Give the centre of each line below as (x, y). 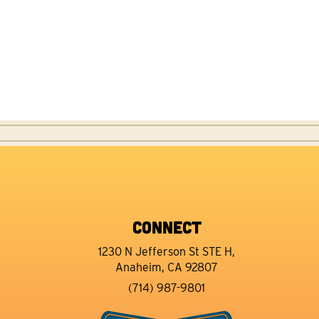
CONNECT (167, 227)
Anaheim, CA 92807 (167, 268)
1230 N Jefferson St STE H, (167, 252)
